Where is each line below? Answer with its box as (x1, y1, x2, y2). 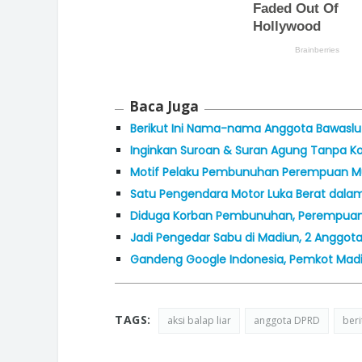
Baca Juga (129, 96, 199, 116)
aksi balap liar (166, 313, 231, 327)
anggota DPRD (253, 313, 320, 327)
